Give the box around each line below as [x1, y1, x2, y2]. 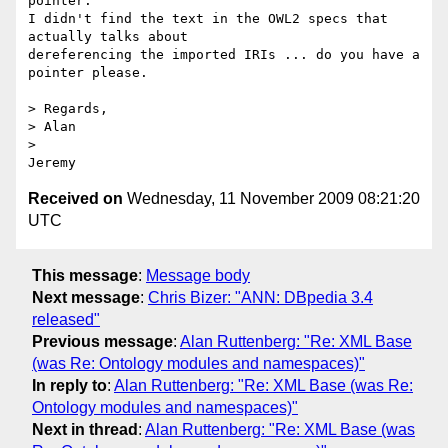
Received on [28, 190, 123, 208]
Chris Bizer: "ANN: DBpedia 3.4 [148, 288, 373, 306]
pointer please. [28, 65, 148, 81]
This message [32, 266, 138, 284]
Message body [146, 266, 250, 284]
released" [32, 310, 100, 328]
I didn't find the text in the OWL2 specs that [28, 11, 388, 27]
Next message [32, 288, 140, 306]
